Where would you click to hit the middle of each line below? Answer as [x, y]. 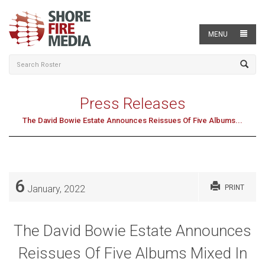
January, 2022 [55, 189]
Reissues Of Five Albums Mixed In [132, 253]
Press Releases [132, 104]
